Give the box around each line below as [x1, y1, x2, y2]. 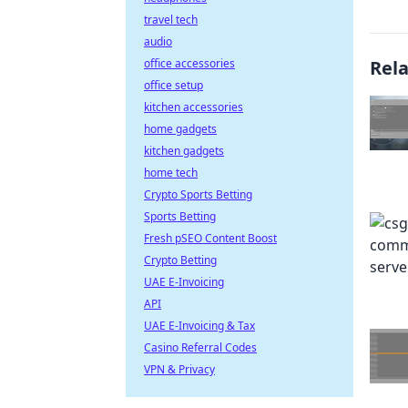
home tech [144, 165, 198, 180]
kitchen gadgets [144, 143, 224, 158]
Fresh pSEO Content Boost [144, 230, 277, 246]
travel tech [144, 12, 198, 27]
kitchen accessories [144, 99, 243, 115]
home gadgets [144, 121, 217, 137]
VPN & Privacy [144, 362, 215, 377]
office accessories [144, 56, 235, 71]
